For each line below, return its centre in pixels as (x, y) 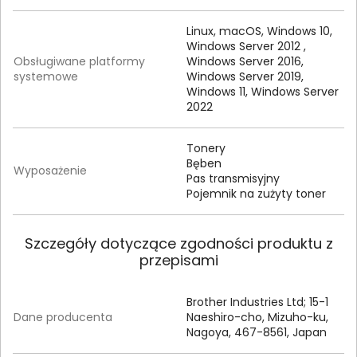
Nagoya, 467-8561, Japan (257, 333)
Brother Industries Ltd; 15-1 (257, 302)
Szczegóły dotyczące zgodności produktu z (178, 244)
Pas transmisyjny (233, 179)
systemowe (46, 77)
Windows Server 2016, (245, 62)
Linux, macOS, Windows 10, (259, 31)
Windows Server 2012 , (246, 47)
